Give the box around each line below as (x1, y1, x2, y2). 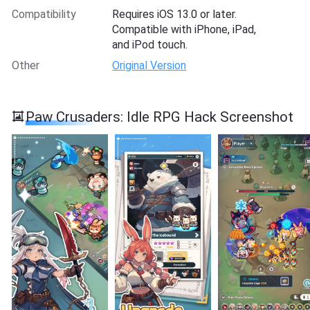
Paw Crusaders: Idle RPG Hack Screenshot (26, 109, 294, 126)
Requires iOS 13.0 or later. (112, 7, 237, 21)
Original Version (112, 59, 187, 73)
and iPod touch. (112, 37, 188, 51)
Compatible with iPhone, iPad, (112, 22, 257, 36)
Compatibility (11, 7, 76, 21)
